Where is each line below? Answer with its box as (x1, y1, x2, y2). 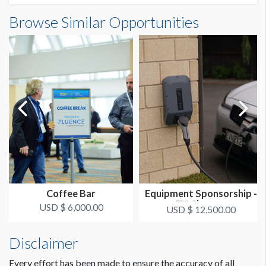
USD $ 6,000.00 (39, 201, 103, 213)
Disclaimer (9, 234, 78, 252)
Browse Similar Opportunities (9, 13, 199, 31)
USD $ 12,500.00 (166, 204, 236, 216)
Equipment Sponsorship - (145, 188, 257, 199)
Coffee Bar (46, 188, 96, 199)
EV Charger (175, 198, 227, 210)
